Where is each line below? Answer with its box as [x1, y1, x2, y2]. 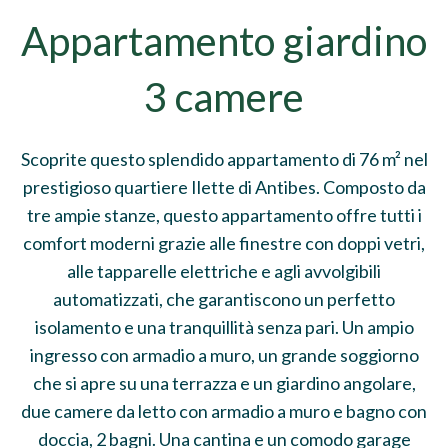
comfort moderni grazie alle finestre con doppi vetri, [23, 232, 425, 254]
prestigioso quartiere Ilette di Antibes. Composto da [22, 176, 426, 198]
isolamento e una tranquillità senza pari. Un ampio [34, 316, 414, 338]
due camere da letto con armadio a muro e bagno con [21, 400, 427, 422]
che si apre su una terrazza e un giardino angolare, [32, 372, 416, 394]
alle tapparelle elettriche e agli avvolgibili [67, 260, 381, 282]
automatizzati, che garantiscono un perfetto [53, 288, 395, 310]
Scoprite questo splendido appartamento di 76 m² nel [20, 148, 428, 170]
